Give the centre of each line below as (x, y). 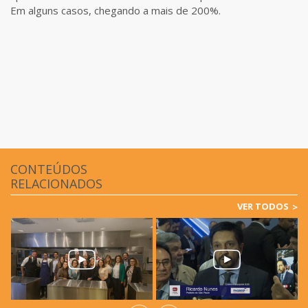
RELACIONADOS (56, 183)
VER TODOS (263, 206)
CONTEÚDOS (49, 169)
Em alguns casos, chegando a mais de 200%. (115, 10)
